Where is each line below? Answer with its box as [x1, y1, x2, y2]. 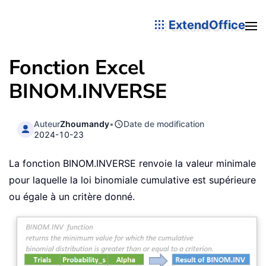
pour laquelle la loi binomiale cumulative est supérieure [9, 174, 256, 186]
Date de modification [123, 118, 205, 129]
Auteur [34, 118, 61, 129]
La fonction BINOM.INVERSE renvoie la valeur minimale [9, 157, 256, 170]
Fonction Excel [9, 54, 145, 81]
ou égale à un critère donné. [9, 191, 135, 203]
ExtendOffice [166, 17, 245, 32]
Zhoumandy [60, 118, 110, 129]
